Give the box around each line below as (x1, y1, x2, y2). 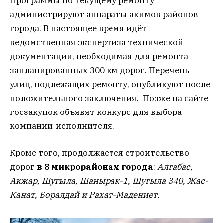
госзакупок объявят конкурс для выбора (10, 107, 182, 118)
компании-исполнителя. (10, 120, 114, 132)
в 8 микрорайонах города (35, 161, 153, 173)
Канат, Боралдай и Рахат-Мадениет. (10, 189, 160, 201)
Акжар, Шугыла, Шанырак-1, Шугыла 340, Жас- (10, 175, 208, 187)
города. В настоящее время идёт (10, 23, 147, 34)
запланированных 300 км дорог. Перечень (10, 65, 189, 76)
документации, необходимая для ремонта (10, 51, 188, 62)
